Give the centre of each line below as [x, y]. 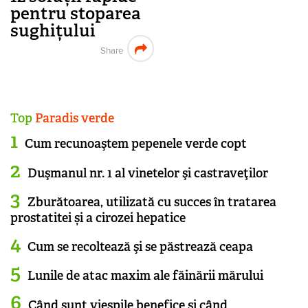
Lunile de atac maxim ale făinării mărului [145, 276]
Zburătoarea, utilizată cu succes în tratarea [152, 202]
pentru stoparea [76, 14]
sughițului [53, 31]
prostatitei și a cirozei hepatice [98, 218]
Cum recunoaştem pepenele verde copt [136, 144]
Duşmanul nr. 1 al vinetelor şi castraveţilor [148, 173]
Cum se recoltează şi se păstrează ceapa [140, 247]
